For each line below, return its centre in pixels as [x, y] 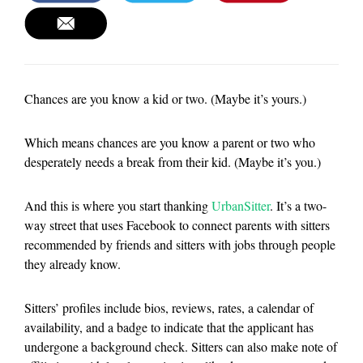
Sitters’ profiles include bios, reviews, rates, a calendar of [169, 307]
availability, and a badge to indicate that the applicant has [169, 327]
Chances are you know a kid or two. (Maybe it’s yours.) [165, 98]
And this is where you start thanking [118, 205]
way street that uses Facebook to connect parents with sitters [177, 225]
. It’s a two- [298, 205]
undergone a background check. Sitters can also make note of [181, 346]
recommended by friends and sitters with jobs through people [180, 244]
